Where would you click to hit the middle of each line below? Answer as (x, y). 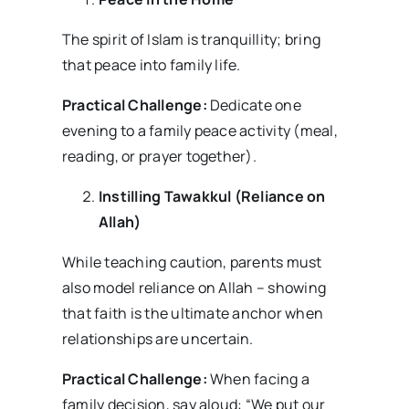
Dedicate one (254, 105)
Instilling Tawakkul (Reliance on (212, 197)
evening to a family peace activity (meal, (199, 131)
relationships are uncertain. (157, 339)
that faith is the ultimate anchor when (193, 314)
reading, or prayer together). (159, 157)
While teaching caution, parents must (192, 262)
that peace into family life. (151, 65)
